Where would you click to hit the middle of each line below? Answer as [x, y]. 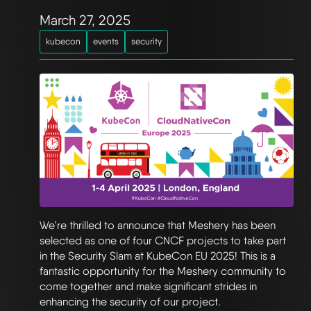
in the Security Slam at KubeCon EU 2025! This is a [158, 255]
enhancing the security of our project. [130, 301]
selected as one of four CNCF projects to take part [163, 240]
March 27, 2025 [85, 20]
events [106, 42]
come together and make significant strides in [148, 286]
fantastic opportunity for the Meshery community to [163, 271]
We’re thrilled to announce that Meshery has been [158, 225]
